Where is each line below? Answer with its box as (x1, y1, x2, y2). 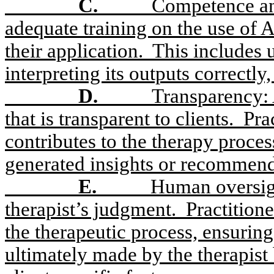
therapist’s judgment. (5, 198, 176, 220)
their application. (5, 40, 143, 62)
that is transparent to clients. (5, 108, 234, 130)
